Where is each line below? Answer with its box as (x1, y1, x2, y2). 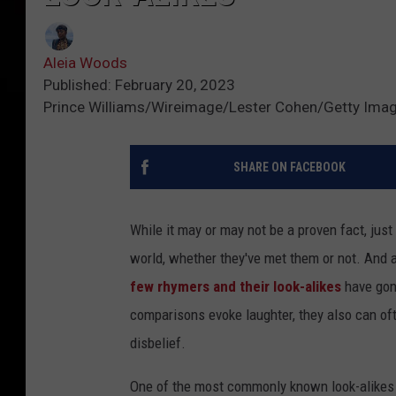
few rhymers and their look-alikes (130, 278, 341, 296)
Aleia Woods (43, 54, 127, 72)
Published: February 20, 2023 (43, 76, 235, 95)
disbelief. (130, 334, 186, 353)
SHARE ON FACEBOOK (232, 160, 346, 175)
